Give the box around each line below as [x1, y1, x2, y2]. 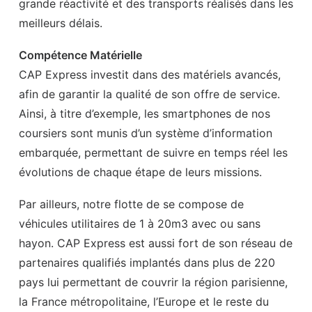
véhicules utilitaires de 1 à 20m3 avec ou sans [19, 217, 260, 231]
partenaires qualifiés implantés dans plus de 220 [19, 256, 275, 270]
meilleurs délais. [19, 16, 102, 30]
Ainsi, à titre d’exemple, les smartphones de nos [19, 107, 270, 120]
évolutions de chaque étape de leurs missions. [19, 165, 262, 179]
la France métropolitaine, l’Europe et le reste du [19, 295, 269, 309]
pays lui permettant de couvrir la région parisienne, [19, 275, 288, 289]
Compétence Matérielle [19, 48, 142, 62]
